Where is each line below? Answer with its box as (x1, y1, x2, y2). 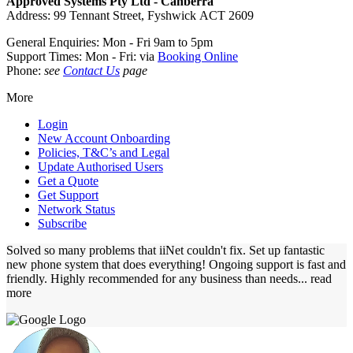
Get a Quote (38, 173, 98, 188)
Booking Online (158, 49, 238, 63)
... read (298, 271, 332, 285)
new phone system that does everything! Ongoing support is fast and (6, 257, 346, 271)
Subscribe (38, 216, 87, 230)
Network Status (38, 202, 115, 216)
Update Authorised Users (38, 159, 163, 173)
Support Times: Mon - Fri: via (6, 49, 158, 63)
